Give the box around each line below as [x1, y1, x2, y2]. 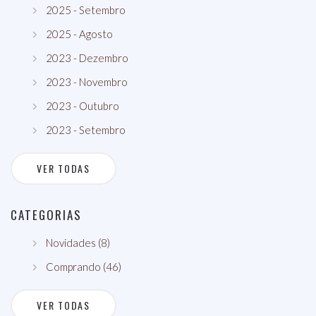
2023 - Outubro [46, 99, 119, 112]
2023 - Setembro [46, 123, 126, 136]
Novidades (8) [46, 236, 110, 249]
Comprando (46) [46, 260, 121, 273]
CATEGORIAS [11, 205, 83, 224]
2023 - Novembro [46, 75, 128, 88]
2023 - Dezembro [46, 51, 128, 64]
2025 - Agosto [46, 27, 113, 40]
